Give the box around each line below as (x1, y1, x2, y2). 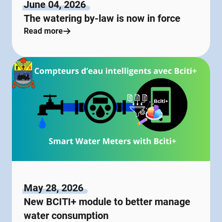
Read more (24, 26, 63, 36)
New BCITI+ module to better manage (24, 196, 190, 208)
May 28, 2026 (24, 182, 83, 194)
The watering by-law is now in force (24, 12, 180, 24)
